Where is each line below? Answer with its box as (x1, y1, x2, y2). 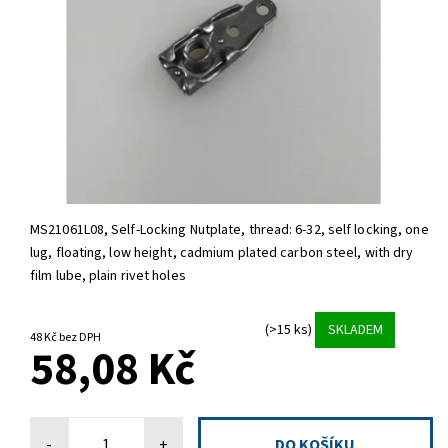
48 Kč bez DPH (59, 329, 101, 347)
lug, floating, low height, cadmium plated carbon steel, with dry (30, 243, 414, 264)
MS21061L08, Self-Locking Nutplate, (30, 220, 249, 241)
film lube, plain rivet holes (30, 266, 186, 287)
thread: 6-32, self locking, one (248, 220, 429, 241)
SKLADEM (327, 319, 383, 340)
